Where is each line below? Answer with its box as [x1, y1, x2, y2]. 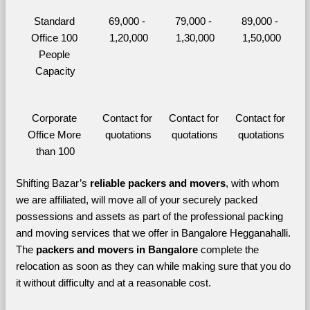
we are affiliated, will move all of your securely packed [15, 194, 257, 206]
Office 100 [30, 32, 77, 44]
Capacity [35, 65, 75, 77]
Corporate [31, 112, 77, 124]
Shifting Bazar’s [15, 177, 90, 189]
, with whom [225, 177, 280, 189]
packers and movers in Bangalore [35, 244, 201, 255]
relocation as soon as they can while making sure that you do [15, 260, 291, 272]
